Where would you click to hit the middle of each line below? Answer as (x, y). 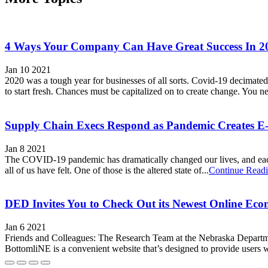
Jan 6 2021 (25, 227)
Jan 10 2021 (28, 70)
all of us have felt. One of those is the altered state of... (107, 170)
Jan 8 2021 (25, 148)
